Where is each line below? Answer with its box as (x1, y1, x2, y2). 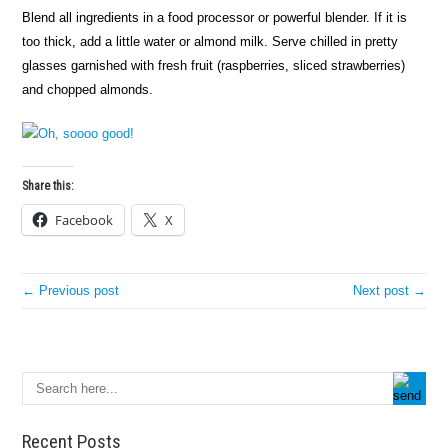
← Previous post (22, 283, 120, 298)
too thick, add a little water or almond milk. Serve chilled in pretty (22, 34, 399, 49)
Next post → (352, 283, 426, 298)
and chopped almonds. (22, 82, 154, 97)
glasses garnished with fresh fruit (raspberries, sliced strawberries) (22, 58, 406, 73)
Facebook (55, 211, 114, 229)
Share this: (22, 179, 75, 193)
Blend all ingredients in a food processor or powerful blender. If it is (22, 10, 408, 25)
